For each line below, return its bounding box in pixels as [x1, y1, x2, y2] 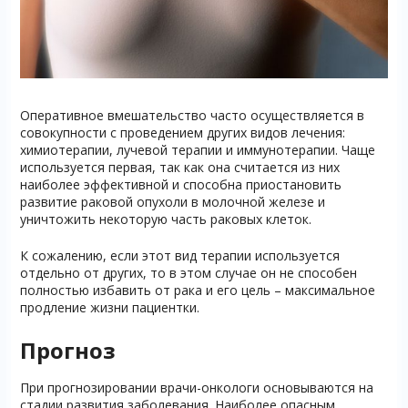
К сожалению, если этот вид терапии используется [19, 247, 340, 265]
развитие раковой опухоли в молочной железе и [19, 193, 325, 211]
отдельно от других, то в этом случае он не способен [19, 264, 357, 282]
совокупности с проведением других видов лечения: [19, 124, 345, 142]
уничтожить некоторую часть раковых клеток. [19, 210, 311, 229]
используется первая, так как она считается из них [19, 158, 340, 177]
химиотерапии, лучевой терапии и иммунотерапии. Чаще [19, 141, 375, 159]
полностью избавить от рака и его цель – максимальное [19, 281, 375, 300]
